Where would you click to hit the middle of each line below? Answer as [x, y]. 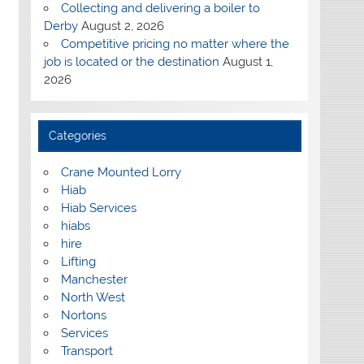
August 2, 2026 [122, 26]
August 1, [247, 61]
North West [93, 297]
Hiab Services [98, 208]
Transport [87, 351]
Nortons [83, 315]
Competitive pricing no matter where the [175, 43]
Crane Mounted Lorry [121, 172]
